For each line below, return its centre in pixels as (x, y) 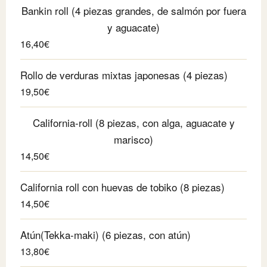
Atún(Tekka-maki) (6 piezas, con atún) (105, 234)
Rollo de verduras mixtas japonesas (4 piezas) (124, 74)
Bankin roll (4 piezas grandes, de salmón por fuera (133, 10)
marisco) (133, 139)
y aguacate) (133, 27)
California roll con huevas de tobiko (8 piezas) (122, 187)
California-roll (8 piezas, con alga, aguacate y (133, 122)
